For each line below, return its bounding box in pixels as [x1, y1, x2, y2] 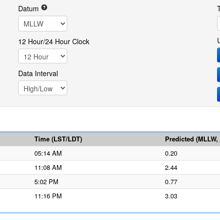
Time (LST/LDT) [34, 134, 82, 143]
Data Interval [18, 68, 58, 78]
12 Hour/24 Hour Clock [18, 36, 89, 46]
